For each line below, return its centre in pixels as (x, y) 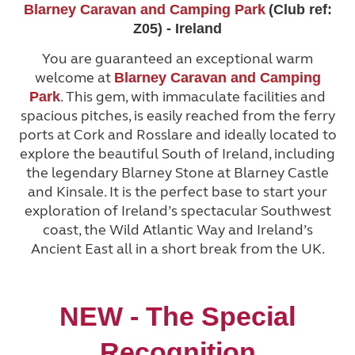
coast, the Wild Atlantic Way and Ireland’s (177, 229)
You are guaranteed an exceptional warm (177, 58)
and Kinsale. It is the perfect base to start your (177, 191)
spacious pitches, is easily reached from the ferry (177, 115)
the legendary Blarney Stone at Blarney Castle (177, 172)
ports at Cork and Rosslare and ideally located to (177, 134)
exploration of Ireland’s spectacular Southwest (177, 210)
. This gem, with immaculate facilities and (193, 96)
